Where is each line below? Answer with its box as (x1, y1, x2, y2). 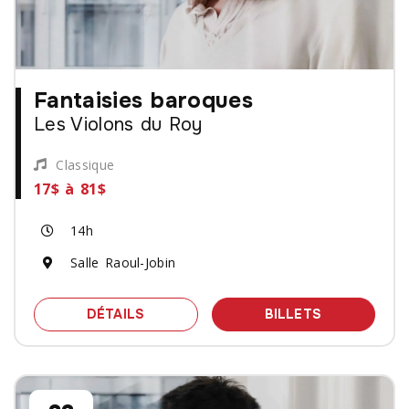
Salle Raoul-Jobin (70, 254, 176, 272)
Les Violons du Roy (34, 112, 203, 136)
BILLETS (265, 305, 322, 322)
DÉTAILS (87, 305, 145, 322)
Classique (56, 155, 115, 173)
